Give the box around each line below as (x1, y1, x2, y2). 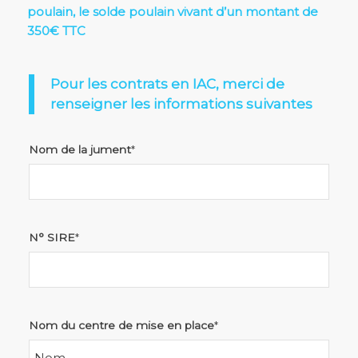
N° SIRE (28, 231, 75, 245)
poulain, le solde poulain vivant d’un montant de (26, 4, 318, 20)
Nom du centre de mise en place (28, 319, 214, 332)
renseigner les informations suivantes (50, 96, 312, 113)
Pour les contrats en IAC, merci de (50, 76, 284, 93)
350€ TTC (26, 23, 86, 39)
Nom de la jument (28, 143, 131, 157)
